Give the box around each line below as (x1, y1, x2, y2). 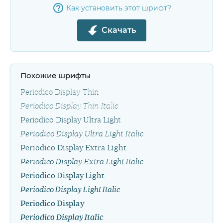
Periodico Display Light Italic (20, 186, 120, 194)
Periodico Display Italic (20, 214, 103, 222)
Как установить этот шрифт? (66, 3, 171, 12)
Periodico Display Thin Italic (20, 102, 118, 110)
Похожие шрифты (20, 71, 91, 80)
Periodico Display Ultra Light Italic (20, 130, 144, 138)
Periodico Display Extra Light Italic (20, 158, 143, 166)
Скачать (101, 25, 136, 35)
